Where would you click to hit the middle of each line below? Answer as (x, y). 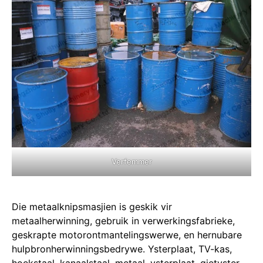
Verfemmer (131, 161)
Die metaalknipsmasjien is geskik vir (92, 206)
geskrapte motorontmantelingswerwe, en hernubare (127, 235)
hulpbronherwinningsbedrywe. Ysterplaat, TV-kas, (122, 249)
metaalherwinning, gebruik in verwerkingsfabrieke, (123, 220)
